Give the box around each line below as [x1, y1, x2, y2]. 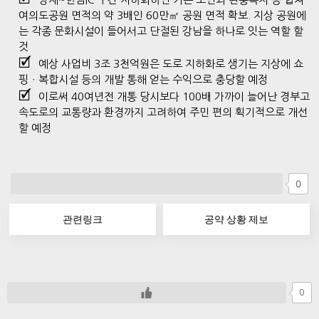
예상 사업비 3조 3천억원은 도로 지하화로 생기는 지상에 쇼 [38, 58, 303, 69]
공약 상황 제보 [204, 214, 268, 225]
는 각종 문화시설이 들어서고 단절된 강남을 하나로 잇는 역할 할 [19, 26, 303, 36]
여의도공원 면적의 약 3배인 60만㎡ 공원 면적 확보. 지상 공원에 [19, 10, 306, 21]
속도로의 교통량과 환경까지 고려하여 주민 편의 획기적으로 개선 [19, 107, 308, 117]
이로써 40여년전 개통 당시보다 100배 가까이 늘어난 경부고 [38, 91, 310, 102]
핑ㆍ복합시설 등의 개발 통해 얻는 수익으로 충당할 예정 [19, 74, 268, 85]
